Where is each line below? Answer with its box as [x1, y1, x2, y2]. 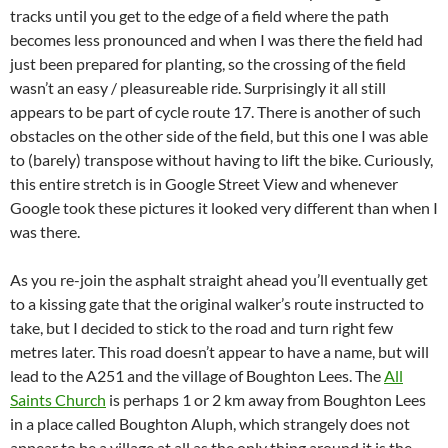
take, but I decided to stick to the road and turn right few [10, 318, 393, 338]
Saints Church [10, 390, 106, 410]
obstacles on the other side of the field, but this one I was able [10, 126, 428, 146]
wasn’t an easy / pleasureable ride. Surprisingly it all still [10, 78, 386, 98]
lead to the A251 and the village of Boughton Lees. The [10, 366, 384, 386]
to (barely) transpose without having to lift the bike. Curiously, [10, 150, 433, 170]
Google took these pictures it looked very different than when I [10, 198, 438, 218]
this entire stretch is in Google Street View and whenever [10, 174, 398, 194]
